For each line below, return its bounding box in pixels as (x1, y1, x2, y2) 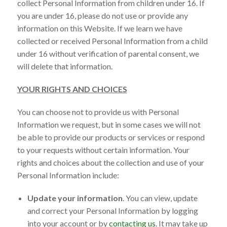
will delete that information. (17, 61, 112, 71)
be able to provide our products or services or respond (17, 132, 205, 142)
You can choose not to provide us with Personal (17, 106, 179, 117)
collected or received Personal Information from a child (17, 35, 208, 46)
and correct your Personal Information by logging (27, 205, 198, 215)
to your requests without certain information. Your (17, 144, 190, 155)
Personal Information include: (17, 170, 119, 180)
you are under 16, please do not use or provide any (17, 10, 188, 20)
